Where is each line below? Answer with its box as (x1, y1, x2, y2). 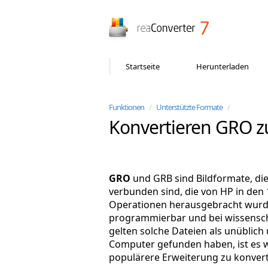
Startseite (125, 61, 160, 72)
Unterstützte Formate (156, 102, 223, 112)
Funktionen (108, 102, 144, 112)
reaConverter (211, 17, 264, 29)
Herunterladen (196, 61, 249, 72)
